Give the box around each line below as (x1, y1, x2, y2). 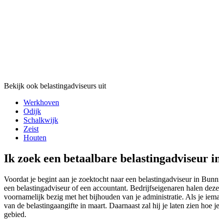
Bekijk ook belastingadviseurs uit (4, 82, 106, 90)
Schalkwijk (23, 116, 58, 125)
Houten (23, 133, 46, 142)
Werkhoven (23, 98, 59, 107)
